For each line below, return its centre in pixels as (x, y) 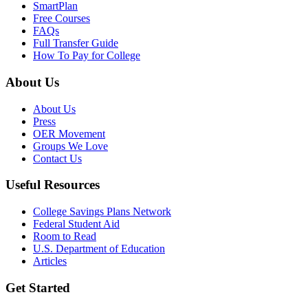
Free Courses (62, 19)
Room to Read (65, 236)
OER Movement (69, 133)
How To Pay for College (87, 56)
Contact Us (57, 158)
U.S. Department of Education (99, 249)
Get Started (38, 287)
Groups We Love (70, 146)
